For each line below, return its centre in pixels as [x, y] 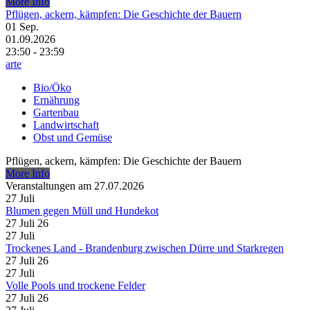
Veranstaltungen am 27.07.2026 [75, 186]
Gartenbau [56, 113]
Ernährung [56, 100]
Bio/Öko [52, 88]
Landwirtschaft [66, 125]
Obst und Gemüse [73, 138]
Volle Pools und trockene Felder [75, 286]
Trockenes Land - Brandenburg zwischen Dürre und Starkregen [145, 248]
